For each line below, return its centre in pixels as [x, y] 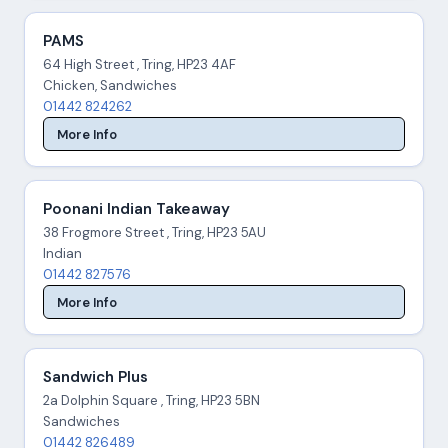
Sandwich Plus [95, 377]
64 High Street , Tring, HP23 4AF [139, 65]
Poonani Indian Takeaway [136, 209]
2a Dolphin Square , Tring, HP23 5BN [151, 401]
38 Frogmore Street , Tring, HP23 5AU [154, 233]
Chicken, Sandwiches [109, 86]
